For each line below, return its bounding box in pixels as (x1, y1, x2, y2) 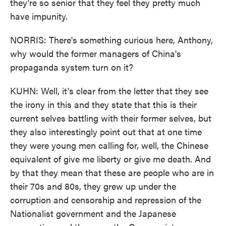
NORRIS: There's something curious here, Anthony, (10, 33, 213, 46)
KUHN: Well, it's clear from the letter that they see (10, 84, 208, 97)
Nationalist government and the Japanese (10, 207, 176, 219)
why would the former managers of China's (10, 47, 181, 60)
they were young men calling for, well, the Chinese (10, 139, 208, 151)
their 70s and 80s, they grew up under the (10, 180, 176, 192)
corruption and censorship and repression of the (10, 193, 201, 206)
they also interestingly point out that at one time (10, 125, 202, 138)
